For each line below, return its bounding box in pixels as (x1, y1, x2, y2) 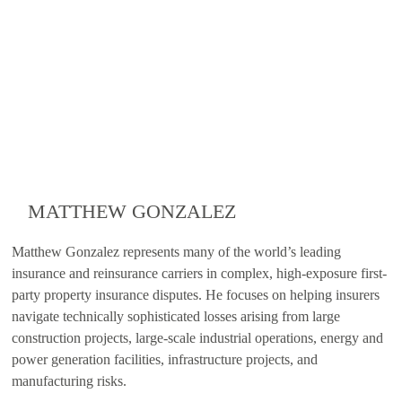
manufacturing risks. (12, 373, 127, 389)
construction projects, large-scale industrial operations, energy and (12, 330, 383, 345)
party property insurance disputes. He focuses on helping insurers (12, 287, 380, 302)
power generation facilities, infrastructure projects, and (12, 352, 318, 367)
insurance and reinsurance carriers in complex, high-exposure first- (12, 266, 387, 281)
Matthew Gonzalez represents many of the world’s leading (12, 244, 341, 259)
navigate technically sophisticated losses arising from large (12, 309, 340, 324)
